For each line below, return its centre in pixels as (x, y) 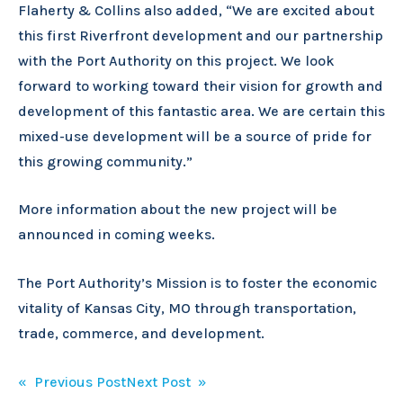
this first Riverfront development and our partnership (201, 35)
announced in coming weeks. (116, 235)
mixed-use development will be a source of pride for (195, 136)
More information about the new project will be (178, 210)
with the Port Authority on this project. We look (176, 60)
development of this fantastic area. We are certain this (201, 111)
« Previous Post (72, 381)
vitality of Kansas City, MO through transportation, (187, 309)
